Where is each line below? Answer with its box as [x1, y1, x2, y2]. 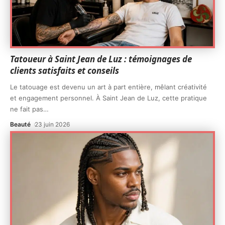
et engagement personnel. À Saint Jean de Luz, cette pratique [10, 94, 207, 102]
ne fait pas [10, 105, 43, 114]
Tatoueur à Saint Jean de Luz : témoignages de [10, 53, 192, 65]
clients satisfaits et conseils [10, 65, 119, 77]
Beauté [10, 121, 31, 129]
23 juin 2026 [35, 121, 70, 129]
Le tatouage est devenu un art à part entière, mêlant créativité [10, 83, 207, 91]
